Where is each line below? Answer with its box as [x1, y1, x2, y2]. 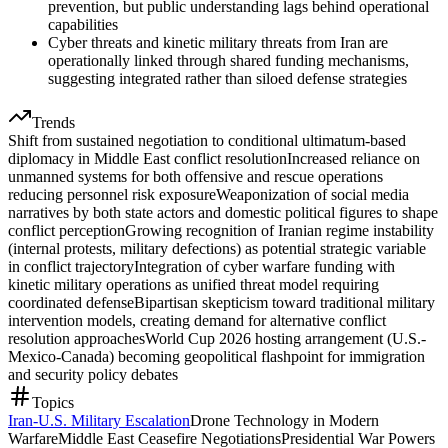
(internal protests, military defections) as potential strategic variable [8, 239, 426, 257]
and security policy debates [8, 365, 178, 383]
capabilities [48, 15, 118, 33]
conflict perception [8, 221, 125, 239]
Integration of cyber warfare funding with [134, 257, 395, 275]
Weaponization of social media [216, 185, 409, 203]
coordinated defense [8, 293, 134, 311]
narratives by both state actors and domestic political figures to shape [8, 203, 438, 221]
